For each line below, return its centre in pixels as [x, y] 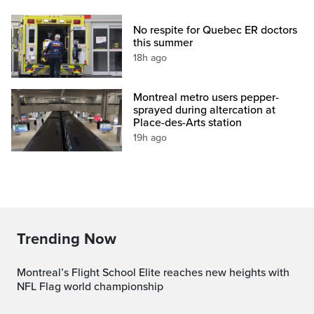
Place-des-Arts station [188, 122]
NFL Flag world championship [90, 286]
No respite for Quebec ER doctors [216, 30]
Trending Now [67, 239]
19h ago [150, 137]
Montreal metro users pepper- [206, 97]
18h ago [150, 57]
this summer [163, 42]
